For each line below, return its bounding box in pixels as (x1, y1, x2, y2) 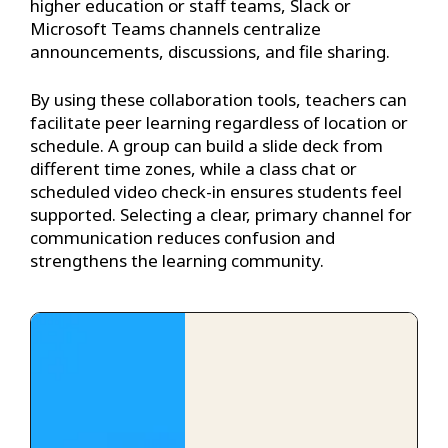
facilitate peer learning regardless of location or (30, 111, 408, 135)
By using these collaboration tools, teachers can (30, 88, 407, 112)
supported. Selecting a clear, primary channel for (30, 203, 412, 227)
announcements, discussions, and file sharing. (30, 39, 390, 63)
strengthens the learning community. (30, 249, 324, 273)
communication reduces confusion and (30, 226, 335, 250)
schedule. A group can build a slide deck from (30, 134, 383, 158)
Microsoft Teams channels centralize (30, 16, 321, 40)
